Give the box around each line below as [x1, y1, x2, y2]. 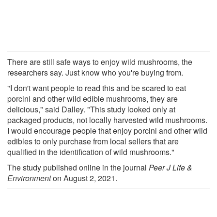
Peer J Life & [149, 161, 192, 173]
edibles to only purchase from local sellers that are [7, 135, 179, 147]
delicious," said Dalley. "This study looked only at [7, 103, 175, 115]
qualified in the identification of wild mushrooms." [7, 146, 174, 157]
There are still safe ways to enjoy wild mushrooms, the [7, 56, 192, 67]
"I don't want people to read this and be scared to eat [7, 82, 186, 93]
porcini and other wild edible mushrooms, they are [7, 93, 178, 104]
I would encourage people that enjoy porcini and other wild [7, 124, 207, 136]
